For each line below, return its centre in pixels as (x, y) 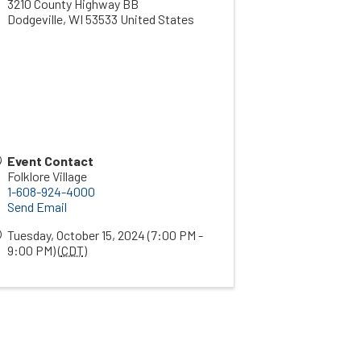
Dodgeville (35, 19)
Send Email (37, 207)
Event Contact (50, 161)
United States (157, 19)
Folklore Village (47, 176)
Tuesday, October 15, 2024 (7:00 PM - (105, 235)
